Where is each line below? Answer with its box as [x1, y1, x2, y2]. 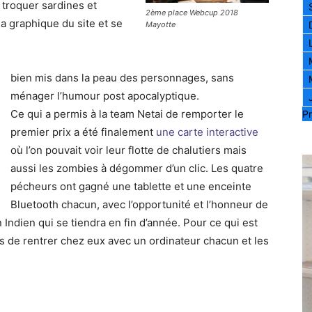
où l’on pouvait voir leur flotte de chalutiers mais [10, 143, 247, 157]
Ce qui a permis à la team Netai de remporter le [10, 107, 244, 121]
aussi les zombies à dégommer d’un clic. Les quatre [10, 162, 263, 175]
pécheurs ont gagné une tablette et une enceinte [10, 180, 251, 194]
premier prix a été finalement [10, 125, 156, 139]
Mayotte [146, 19, 175, 29]
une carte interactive [156, 125, 258, 139]
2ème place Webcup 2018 [146, 8, 238, 17]
